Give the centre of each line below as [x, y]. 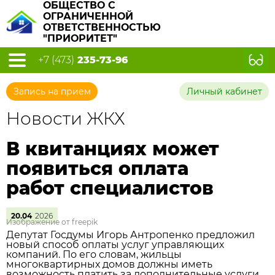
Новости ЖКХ [66, 118]
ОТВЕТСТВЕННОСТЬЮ [102, 27]
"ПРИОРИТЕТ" [80, 38]
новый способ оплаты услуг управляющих [115, 245]
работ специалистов [110, 188]
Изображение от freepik [52, 222]
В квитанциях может [113, 149]
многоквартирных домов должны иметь [109, 264]
